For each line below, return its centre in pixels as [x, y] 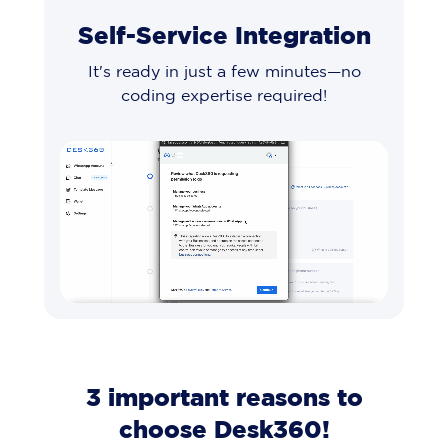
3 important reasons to [224, 399]
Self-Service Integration [224, 37]
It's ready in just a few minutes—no [224, 73]
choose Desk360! [224, 431]
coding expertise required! [224, 97]
